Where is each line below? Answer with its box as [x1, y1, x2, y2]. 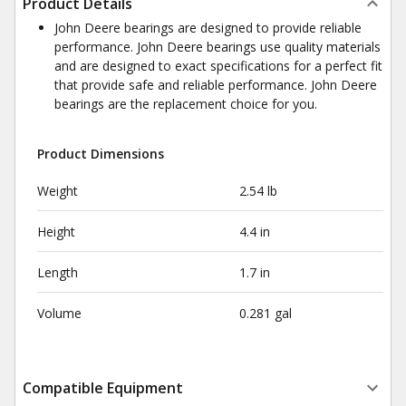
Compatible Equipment [23, 378, 183, 398]
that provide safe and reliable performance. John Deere [54, 76, 377, 93]
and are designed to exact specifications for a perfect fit [54, 57, 382, 74]
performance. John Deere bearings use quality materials [54, 38, 381, 55]
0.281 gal [238, 304, 292, 322]
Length [37, 264, 78, 281]
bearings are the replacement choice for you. [54, 95, 317, 112]
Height [37, 223, 75, 240]
